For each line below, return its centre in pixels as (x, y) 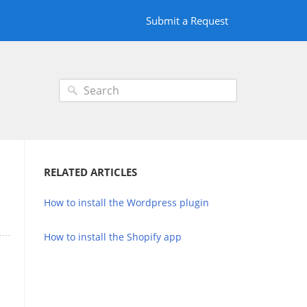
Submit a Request (187, 21)
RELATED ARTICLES (90, 172)
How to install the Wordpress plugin (126, 202)
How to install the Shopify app (113, 237)
